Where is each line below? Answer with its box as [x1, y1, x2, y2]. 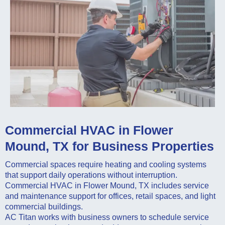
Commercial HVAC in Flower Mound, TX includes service [5, 181, 209, 190]
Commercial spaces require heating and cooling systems [5, 160, 206, 169]
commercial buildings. [5, 202, 83, 211]
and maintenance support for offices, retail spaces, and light [5, 192, 215, 201]
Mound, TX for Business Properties [5, 139, 214, 154]
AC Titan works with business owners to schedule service [5, 213, 209, 222]
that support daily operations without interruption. [5, 171, 177, 180]
